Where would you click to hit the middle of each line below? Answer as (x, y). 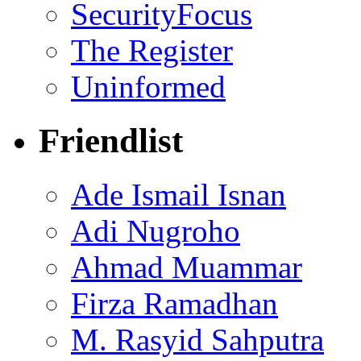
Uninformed (148, 87)
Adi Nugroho (156, 231)
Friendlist (111, 141)
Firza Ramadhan (174, 304)
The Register (152, 51)
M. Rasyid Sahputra (197, 340)
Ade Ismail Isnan (178, 195)
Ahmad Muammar (187, 268)
